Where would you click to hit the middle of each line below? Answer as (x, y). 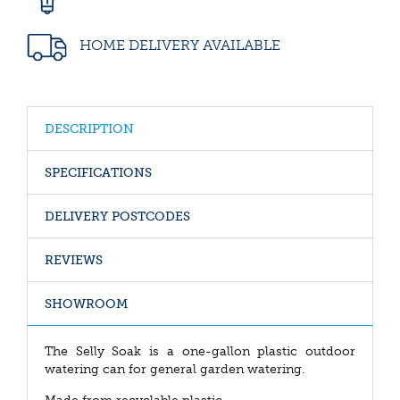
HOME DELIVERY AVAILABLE (178, 45)
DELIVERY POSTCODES (117, 217)
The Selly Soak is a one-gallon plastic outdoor (200, 351)
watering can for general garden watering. (175, 369)
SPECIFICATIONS (98, 173)
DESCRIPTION (89, 129)
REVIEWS (74, 260)
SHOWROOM (86, 304)
